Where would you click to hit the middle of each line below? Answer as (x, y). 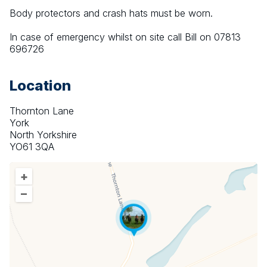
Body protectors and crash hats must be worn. (111, 13)
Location (40, 86)
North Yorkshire (43, 135)
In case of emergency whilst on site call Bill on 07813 (125, 37)
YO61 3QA (32, 147)
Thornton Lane (42, 111)
